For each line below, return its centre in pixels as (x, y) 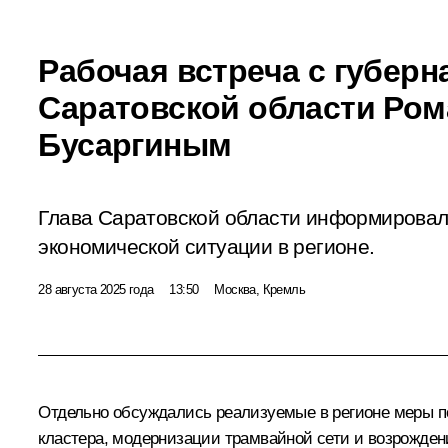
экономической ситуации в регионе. (206, 246)
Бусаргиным (135, 144)
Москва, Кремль (259, 289)
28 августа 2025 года (96, 289)
